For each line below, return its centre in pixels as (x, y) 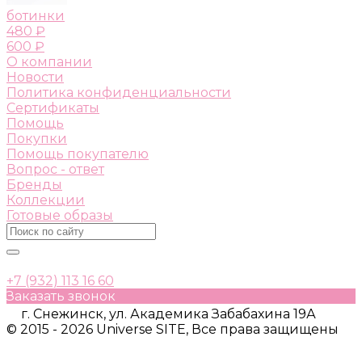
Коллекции (46, 200)
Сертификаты (53, 107)
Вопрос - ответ (55, 169)
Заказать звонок (61, 296)
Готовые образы (60, 215)
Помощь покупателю (78, 154)
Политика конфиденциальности (119, 92)
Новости (35, 77)
